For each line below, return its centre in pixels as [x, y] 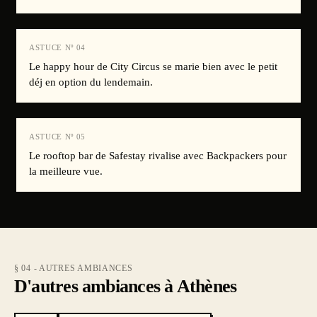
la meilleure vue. [66, 171]
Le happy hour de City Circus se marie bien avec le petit [153, 67]
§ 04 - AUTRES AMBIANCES [74, 268]
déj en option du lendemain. [91, 82]
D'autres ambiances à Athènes [126, 286]
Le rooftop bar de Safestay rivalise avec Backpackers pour [158, 156]
